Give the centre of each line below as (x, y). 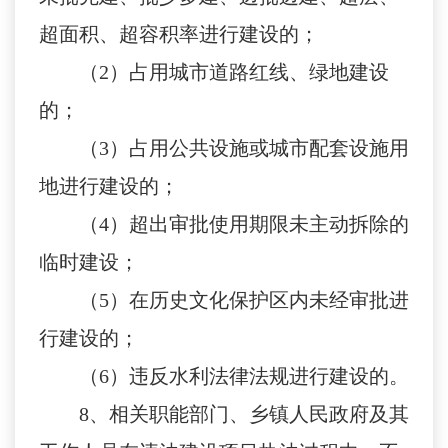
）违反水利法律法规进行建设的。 (259, 376)
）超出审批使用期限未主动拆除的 (259, 224)
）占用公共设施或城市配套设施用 (259, 148)
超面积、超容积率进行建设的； (179, 34)
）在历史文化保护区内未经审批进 (259, 300)
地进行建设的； (109, 186)
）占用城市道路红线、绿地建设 (249, 72)
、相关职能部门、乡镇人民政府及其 (249, 414)
